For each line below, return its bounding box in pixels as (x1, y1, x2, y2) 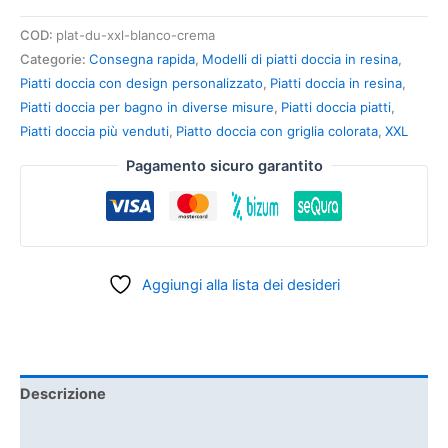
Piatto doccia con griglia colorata (176, 123, 378, 140)
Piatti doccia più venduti (20, 123, 169, 140)
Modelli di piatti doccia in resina (202, 51, 398, 68)
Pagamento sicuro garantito (125, 156, 323, 175)
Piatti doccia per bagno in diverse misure (20, 99, 274, 116)
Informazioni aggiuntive (20, 423, 188, 442)
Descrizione (20, 385, 106, 404)
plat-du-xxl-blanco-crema (56, 27, 215, 44)
